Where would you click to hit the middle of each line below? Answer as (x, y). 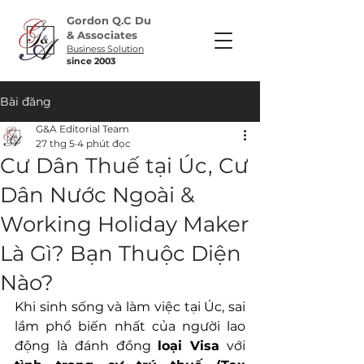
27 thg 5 (55, 143)
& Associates (102, 35)
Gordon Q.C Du (109, 20)
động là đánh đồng (87, 346)
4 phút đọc (104, 143)
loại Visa (189, 346)
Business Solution (105, 49)
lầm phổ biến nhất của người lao (130, 326)
